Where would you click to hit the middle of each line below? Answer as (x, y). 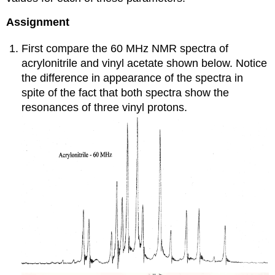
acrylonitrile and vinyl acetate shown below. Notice (145, 63)
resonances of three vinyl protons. (105, 107)
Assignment (38, 22)
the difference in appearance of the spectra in (133, 78)
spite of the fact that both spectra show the (126, 92)
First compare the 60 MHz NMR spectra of (125, 48)
